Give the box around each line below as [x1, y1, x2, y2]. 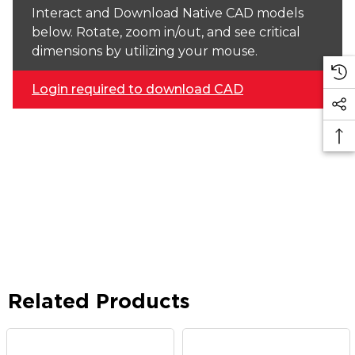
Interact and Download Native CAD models [32, 6, 303, 21]
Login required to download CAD [32, 82, 243, 97]
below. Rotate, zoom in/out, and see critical [32, 25, 300, 40]
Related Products [8, 289, 190, 312]
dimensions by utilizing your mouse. [32, 44, 258, 59]
